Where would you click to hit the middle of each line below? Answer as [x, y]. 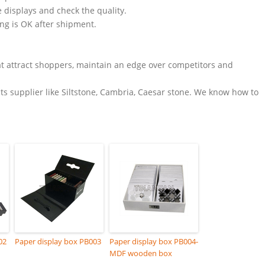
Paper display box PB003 [58, 241]
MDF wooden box [141, 253]
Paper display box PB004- [154, 241]
